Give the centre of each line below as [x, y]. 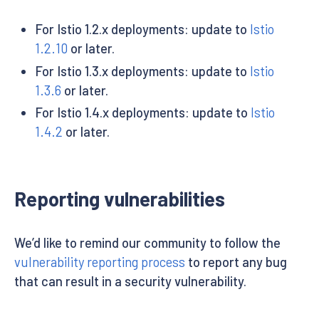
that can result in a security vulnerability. [130, 282]
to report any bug [236, 262]
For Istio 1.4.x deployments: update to [142, 113]
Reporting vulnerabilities [120, 199]
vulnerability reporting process [100, 262]
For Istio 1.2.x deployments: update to [142, 30]
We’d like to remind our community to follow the [147, 243]
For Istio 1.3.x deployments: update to [142, 71]
